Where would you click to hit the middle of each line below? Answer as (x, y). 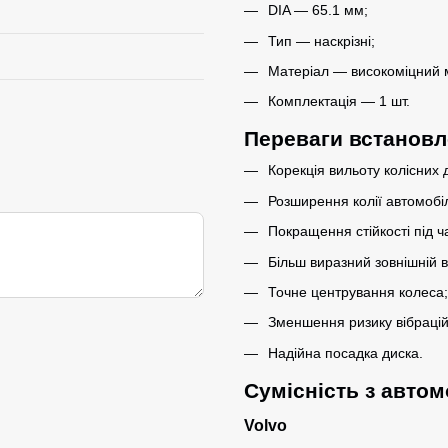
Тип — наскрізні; (321, 40)
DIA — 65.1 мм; (318, 10)
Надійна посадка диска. (345, 352)
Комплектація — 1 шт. (339, 101)
